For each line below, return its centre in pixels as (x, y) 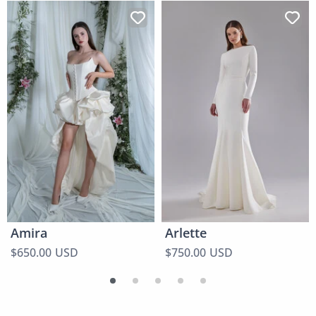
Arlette (186, 232)
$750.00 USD (199, 252)
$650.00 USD (44, 252)
